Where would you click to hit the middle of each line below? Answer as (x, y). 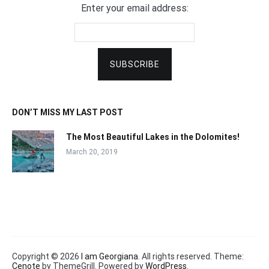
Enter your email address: (134, 8)
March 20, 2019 (92, 152)
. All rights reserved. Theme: (191, 256)
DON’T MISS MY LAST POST (68, 112)
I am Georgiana (110, 256)
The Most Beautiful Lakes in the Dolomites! (153, 137)
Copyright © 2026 (47, 256)
